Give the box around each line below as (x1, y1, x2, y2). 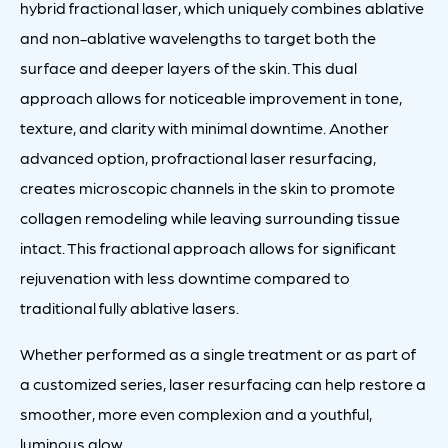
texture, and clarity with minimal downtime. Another (20, 117, 389, 139)
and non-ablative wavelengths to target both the (20, 27, 376, 49)
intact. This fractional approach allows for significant (20, 237, 396, 259)
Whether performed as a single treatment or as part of (20, 343, 416, 365)
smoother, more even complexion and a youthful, (20, 403, 372, 425)
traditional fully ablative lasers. (20, 297, 239, 319)
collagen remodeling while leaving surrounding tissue (20, 207, 400, 229)
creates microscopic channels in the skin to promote (20, 177, 395, 199)
